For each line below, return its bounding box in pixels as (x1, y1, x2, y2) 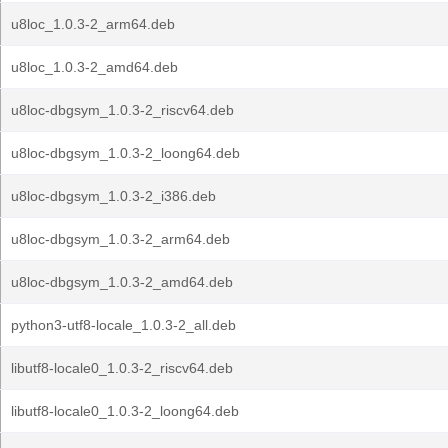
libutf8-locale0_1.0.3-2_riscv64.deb (11, 360, 233, 376)
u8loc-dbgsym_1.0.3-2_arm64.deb (11, 231, 230, 247)
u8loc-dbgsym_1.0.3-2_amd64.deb (11, 274, 233, 290)
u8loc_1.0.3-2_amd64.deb (11, 59, 178, 75)
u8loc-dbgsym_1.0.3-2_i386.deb (11, 188, 216, 204)
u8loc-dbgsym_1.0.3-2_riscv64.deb (11, 102, 234, 118)
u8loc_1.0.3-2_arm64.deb (11, 16, 175, 32)
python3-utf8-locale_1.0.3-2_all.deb (11, 317, 236, 333)
